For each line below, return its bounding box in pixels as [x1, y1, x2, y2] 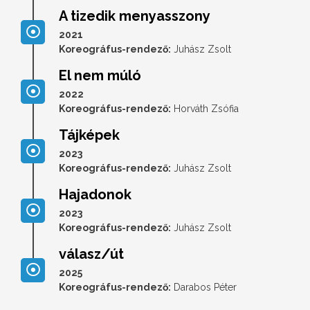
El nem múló [59, 66, 141, 84]
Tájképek [59, 126, 120, 143]
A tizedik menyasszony [59, 7, 210, 24]
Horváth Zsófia [171, 102, 239, 114]
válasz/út [59, 245, 124, 262]
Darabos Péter [171, 281, 237, 293]
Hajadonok [59, 185, 131, 203]
